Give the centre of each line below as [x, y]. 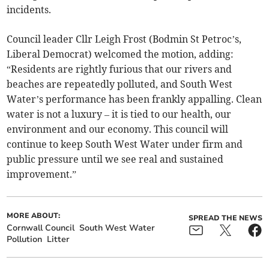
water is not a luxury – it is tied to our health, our [119, 114]
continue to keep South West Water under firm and [125, 144]
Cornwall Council [41, 228]
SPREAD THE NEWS [225, 218]
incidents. [29, 10]
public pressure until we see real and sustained [115, 159]
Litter [59, 240]
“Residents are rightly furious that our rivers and [119, 69]
